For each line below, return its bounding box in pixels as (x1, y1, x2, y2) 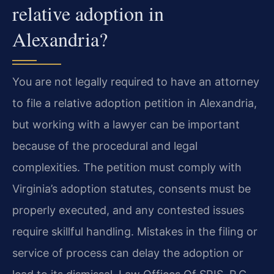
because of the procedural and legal (12, 139, 198, 152)
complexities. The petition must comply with (12, 160, 242, 174)
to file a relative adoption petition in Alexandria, (12, 96, 257, 109)
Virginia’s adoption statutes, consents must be (12, 182, 251, 195)
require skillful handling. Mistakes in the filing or (12, 224, 257, 238)
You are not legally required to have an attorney (12, 75, 259, 88)
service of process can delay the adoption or (12, 246, 243, 259)
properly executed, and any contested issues (12, 203, 244, 217)
